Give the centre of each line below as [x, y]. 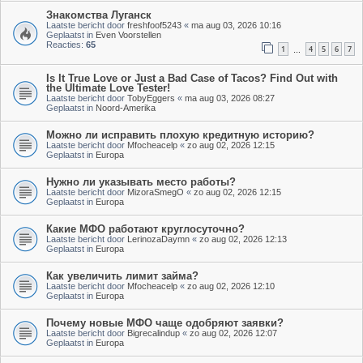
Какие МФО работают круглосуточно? [145, 228]
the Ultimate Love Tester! [108, 88]
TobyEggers [151, 98]
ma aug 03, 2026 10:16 [236, 25]
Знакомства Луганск [99, 15]
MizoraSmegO [156, 192]
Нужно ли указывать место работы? [141, 181]
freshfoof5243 [154, 25]
